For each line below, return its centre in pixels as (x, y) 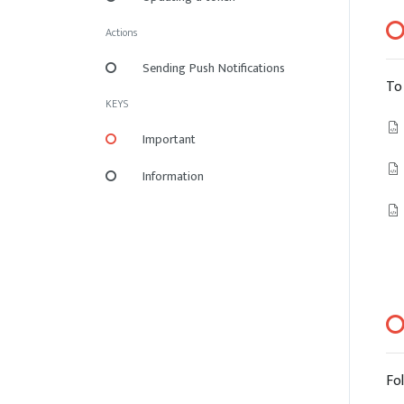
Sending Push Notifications (214, 68)
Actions (121, 32)
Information (173, 176)
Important (169, 139)
